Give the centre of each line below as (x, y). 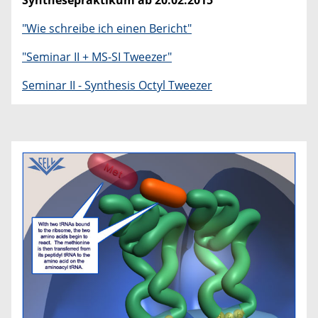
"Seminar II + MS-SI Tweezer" (97, 56)
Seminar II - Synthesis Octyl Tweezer (117, 85)
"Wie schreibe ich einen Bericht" (107, 28)
